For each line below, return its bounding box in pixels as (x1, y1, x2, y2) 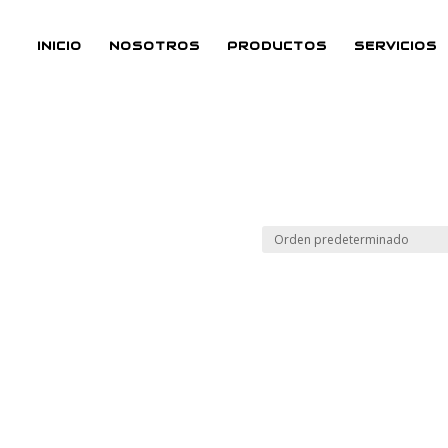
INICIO (36, 38, 82, 53)
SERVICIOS (353, 38, 437, 53)
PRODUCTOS (226, 38, 327, 53)
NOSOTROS (108, 38, 200, 53)
